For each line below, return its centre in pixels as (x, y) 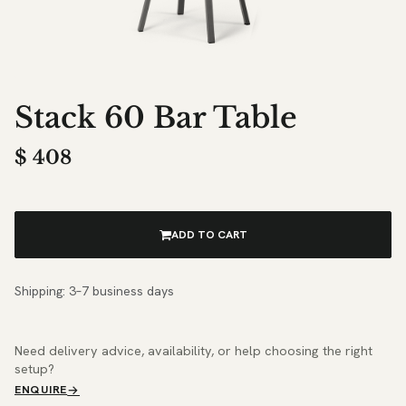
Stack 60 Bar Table (156, 118)
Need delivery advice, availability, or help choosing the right (193, 351)
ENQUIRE (41, 390)
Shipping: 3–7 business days (94, 291)
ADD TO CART (209, 235)
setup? (34, 369)
